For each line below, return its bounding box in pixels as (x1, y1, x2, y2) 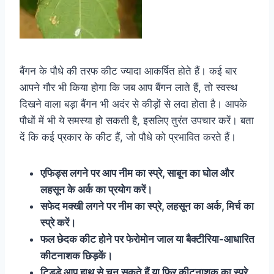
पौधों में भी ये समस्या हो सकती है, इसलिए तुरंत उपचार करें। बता (20, 114, 254, 127)
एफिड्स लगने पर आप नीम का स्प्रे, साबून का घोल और (40, 166, 234, 179)
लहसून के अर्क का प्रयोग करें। (40, 183, 152, 196)
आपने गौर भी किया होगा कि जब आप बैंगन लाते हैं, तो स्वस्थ (20, 81, 237, 94)
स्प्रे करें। (40, 216, 76, 229)
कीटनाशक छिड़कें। (40, 249, 113, 262)
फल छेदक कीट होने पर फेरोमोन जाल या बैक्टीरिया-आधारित (40, 232, 254, 245)
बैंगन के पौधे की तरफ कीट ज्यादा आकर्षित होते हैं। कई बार (20, 64, 237, 77)
